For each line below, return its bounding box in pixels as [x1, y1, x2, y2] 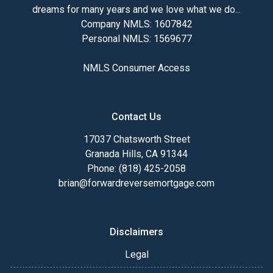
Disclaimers [110, 226, 163, 238]
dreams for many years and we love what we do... [32, 4, 241, 16]
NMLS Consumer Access [83, 62, 190, 74]
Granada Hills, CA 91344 [85, 148, 188, 160]
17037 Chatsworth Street [83, 133, 190, 146]
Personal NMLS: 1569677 [81, 33, 192, 45]
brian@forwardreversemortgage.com [58, 177, 214, 190]
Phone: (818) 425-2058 [87, 163, 186, 175]
